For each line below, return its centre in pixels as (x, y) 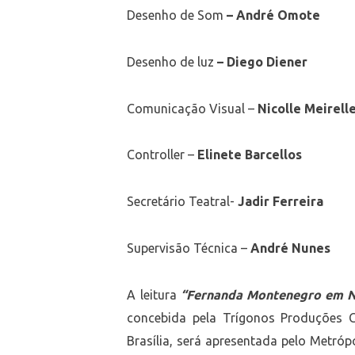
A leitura (154, 294)
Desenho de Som (177, 15)
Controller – (162, 155)
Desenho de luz (172, 62)
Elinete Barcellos (252, 155)
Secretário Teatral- (183, 202)
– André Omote (274, 15)
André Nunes (289, 248)
